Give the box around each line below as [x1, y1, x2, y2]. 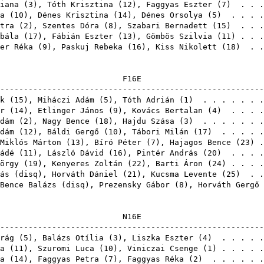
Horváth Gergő [198, 180, 259, 189]
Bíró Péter [94, 138, 141, 147]
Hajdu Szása [123, 117, 174, 126]
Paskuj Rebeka [61, 42, 123, 51]
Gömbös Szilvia [146, 32, 212, 41]
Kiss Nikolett [156, 42, 217, 51]
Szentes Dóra [42, 21, 99, 30]
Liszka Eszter [132, 233, 193, 242]
